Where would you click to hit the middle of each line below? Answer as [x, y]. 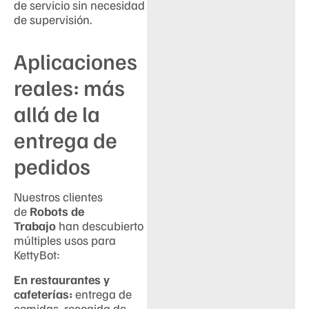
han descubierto [100, 226]
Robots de [57, 211]
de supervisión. [53, 20]
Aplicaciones [76, 61]
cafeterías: [43, 293]
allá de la [57, 113]
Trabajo [35, 226]
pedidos [52, 166]
